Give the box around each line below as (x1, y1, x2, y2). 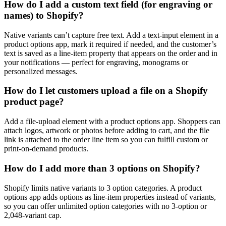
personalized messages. (4, 67, 78, 76)
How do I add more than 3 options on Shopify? (4, 162, 200, 174)
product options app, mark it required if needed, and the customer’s (4, 39, 216, 48)
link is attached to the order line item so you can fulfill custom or (4, 135, 208, 144)
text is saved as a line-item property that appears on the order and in (4, 48, 217, 58)
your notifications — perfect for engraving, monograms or (4, 58, 188, 67)
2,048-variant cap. (4, 210, 62, 219)
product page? (4, 96, 64, 107)
